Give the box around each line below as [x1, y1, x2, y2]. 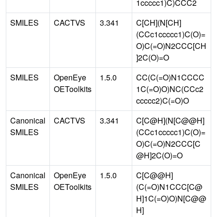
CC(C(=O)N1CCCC [136, 72, 204, 83]
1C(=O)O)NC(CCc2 [136, 83, 203, 95]
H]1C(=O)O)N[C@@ [136, 193, 206, 204]
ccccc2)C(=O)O [136, 95, 189, 107]
